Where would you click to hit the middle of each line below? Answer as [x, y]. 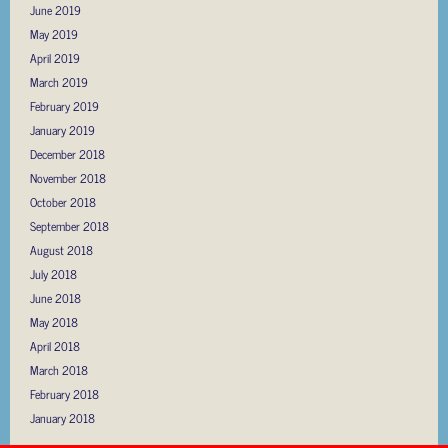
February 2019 [64, 105]
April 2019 [55, 57]
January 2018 [62, 417]
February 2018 [64, 393]
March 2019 [59, 81]
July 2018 [53, 273]
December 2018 [67, 153]
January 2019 [62, 129]
